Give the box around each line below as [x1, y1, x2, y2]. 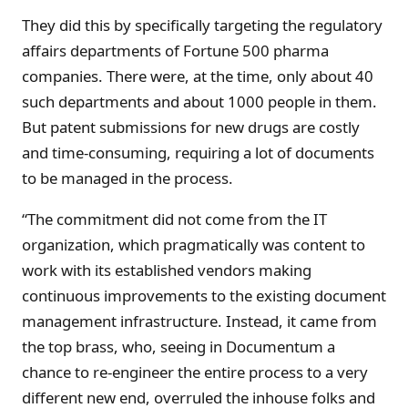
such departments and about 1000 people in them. [22, 91, 377, 113]
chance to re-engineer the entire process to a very [22, 362, 368, 383]
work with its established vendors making [22, 260, 311, 281]
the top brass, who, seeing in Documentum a [22, 336, 335, 358]
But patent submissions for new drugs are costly [22, 117, 360, 138]
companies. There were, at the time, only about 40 [22, 66, 373, 87]
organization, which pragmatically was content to [22, 234, 365, 256]
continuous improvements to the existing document [22, 285, 386, 307]
